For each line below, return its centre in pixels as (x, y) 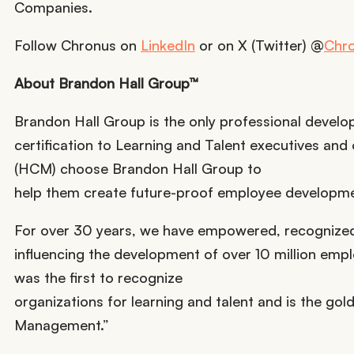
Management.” (62, 324)
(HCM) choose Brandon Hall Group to (138, 168)
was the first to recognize (98, 277)
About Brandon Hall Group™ (106, 83)
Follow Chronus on (77, 45)
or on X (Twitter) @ (260, 45)
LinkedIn (168, 45)
